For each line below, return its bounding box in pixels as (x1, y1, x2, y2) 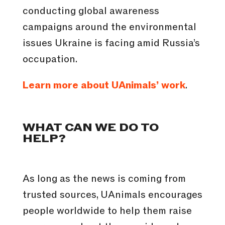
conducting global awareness (22, 5, 159, 18)
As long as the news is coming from (22, 172, 186, 186)
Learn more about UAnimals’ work (22, 79, 185, 92)
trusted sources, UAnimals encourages (22, 188, 202, 202)
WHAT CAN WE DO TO (22, 121, 159, 136)
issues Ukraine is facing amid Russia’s (22, 37, 200, 50)
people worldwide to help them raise (22, 204, 192, 218)
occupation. (22, 53, 77, 66)
